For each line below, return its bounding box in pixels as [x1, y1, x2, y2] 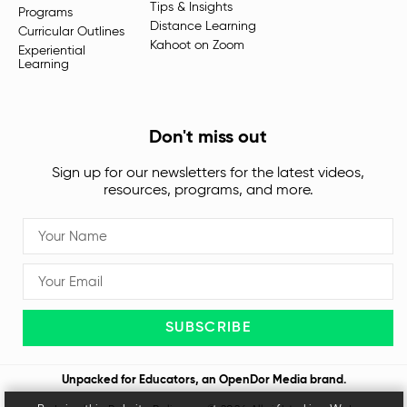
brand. [306, 374, 346, 387]
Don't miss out [149, 129, 267, 148]
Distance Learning [149, 20, 256, 34]
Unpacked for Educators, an [61, 374, 219, 387]
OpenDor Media [218, 374, 307, 387]
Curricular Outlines [18, 25, 124, 39]
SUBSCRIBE [165, 321, 251, 336]
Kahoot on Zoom [149, 39, 244, 53]
